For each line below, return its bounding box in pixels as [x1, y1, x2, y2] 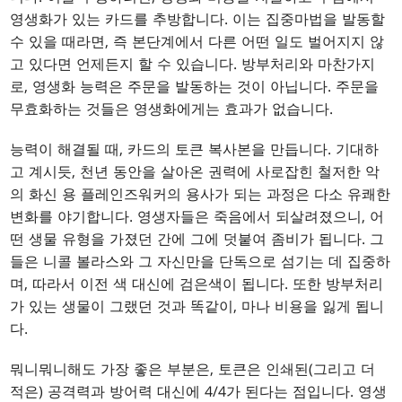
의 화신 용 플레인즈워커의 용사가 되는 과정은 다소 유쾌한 [10, 184, 391, 205]
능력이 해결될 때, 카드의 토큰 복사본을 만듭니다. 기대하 [10, 139, 380, 160]
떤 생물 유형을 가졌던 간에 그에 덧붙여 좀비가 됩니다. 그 [10, 229, 385, 249]
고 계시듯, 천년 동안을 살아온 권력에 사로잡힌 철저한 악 [10, 162, 380, 182]
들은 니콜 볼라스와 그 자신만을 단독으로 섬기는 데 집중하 [10, 251, 391, 272]
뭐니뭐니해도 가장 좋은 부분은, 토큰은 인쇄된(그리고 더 [10, 359, 376, 380]
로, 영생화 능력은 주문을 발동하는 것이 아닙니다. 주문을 [10, 76, 380, 97]
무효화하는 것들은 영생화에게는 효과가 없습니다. [10, 99, 334, 119]
